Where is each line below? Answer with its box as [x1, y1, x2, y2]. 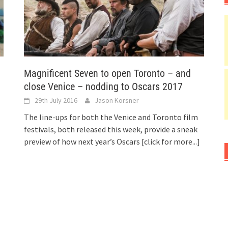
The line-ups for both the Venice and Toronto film [24, 112, 198, 123]
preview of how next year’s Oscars [24, 136, 142, 147]
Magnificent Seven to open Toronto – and [24, 67, 191, 80]
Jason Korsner [95, 96, 139, 105]
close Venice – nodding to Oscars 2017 [24, 80, 183, 93]
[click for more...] [141, 136, 201, 147]
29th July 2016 [35, 96, 78, 105]
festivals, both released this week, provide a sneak [24, 124, 198, 135]
